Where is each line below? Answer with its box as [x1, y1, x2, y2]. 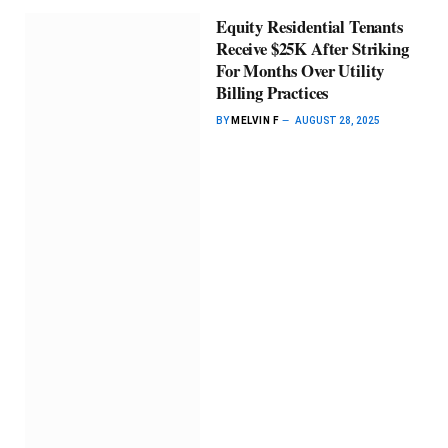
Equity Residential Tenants [216, 14, 404, 40]
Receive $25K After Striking [216, 36, 409, 62]
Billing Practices [216, 80, 330, 106]
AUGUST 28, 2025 [295, 115, 381, 127]
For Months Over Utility [216, 58, 385, 84]
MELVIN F [231, 115, 279, 127]
